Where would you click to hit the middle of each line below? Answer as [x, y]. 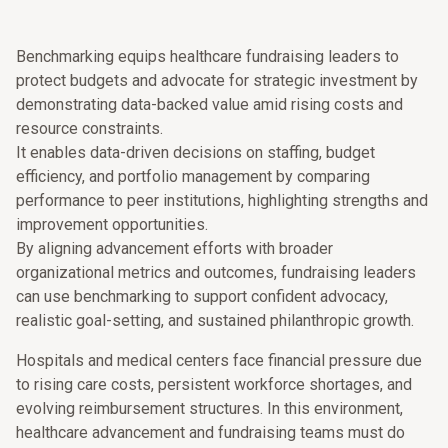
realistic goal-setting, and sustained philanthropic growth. [215, 320]
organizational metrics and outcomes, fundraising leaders [216, 272]
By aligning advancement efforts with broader [174, 248]
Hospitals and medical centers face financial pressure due [219, 360]
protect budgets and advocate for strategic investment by [217, 80]
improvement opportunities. [112, 224]
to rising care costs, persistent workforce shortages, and [214, 384]
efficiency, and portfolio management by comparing [193, 176]
